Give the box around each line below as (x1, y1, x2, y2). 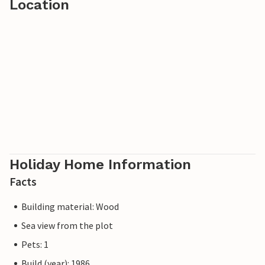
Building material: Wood (21, 201, 119, 213)
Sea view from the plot (21, 219, 113, 232)
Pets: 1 (21, 238, 49, 251)
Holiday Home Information (9, 156, 191, 173)
